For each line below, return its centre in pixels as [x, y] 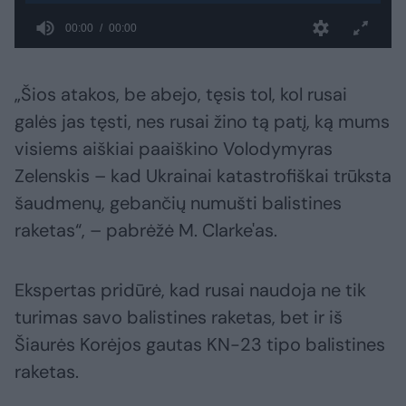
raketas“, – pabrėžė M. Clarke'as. [146, 231]
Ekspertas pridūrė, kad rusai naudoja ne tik [190, 290]
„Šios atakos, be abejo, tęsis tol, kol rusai [181, 95]
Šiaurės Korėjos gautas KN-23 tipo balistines [200, 345]
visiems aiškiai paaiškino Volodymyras [174, 149]
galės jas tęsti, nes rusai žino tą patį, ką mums [202, 122]
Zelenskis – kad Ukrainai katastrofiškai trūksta [203, 176]
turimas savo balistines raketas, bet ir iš [179, 318]
